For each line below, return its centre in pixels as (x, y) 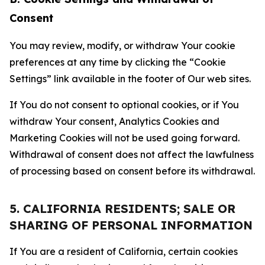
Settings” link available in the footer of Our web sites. (130, 79)
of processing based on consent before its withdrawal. (132, 171)
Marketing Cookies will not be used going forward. (125, 138)
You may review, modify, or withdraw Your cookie (122, 46)
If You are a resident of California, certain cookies (124, 251)
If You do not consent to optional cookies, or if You (124, 105)
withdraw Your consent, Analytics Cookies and (114, 121)
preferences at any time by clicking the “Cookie (118, 62)
